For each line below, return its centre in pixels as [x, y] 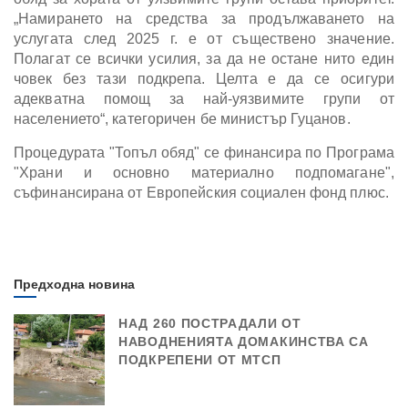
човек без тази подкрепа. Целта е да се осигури [204, 78]
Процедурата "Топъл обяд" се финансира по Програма [204, 152]
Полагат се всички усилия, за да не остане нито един [204, 58]
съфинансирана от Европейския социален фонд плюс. [201, 192]
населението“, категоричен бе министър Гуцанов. [182, 118]
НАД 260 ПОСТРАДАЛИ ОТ [210, 323]
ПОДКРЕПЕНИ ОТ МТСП [200, 359]
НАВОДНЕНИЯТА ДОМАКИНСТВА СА [244, 341]
